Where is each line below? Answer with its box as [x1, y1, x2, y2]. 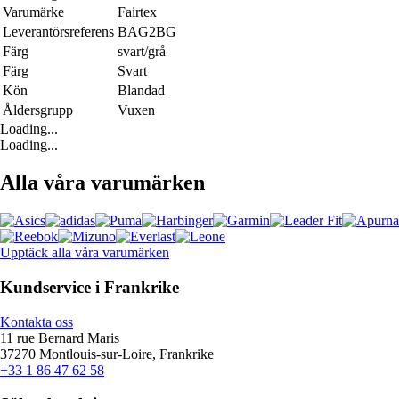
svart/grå [118, 44, 166, 60]
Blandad [118, 83, 165, 99]
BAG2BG [118, 24, 176, 40]
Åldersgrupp [3, 102, 73, 118]
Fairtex [118, 4, 157, 20]
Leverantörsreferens [3, 24, 114, 40]
